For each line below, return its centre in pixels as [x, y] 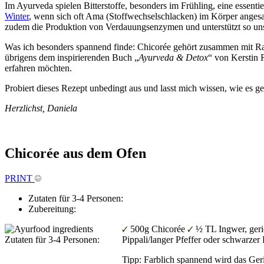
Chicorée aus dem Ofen [75, 153]
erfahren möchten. [38, 68]
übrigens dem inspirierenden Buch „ [72, 57]
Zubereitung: [52, 209]
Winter [17, 16]
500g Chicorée [159, 229]
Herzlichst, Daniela [42, 108]
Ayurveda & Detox [173, 57]
